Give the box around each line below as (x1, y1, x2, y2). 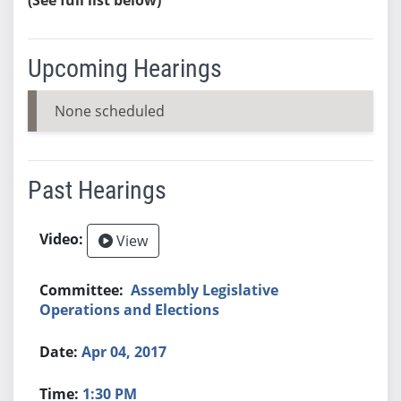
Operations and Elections (39, 299, 220, 320)
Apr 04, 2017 (81, 341, 167, 362)
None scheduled (54, 100, 165, 121)
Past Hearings (27, 175, 166, 205)
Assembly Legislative (131, 279, 279, 300)
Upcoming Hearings (27, 53, 222, 83)
